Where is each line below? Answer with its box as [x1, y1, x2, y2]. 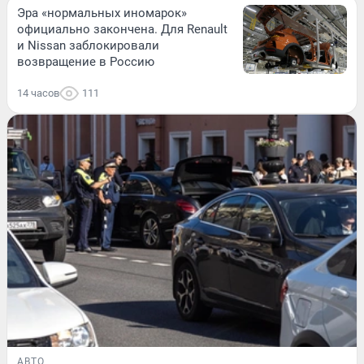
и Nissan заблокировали [17, 37, 159, 53]
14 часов [17, 86, 59, 99]
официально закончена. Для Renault [17, 21, 227, 37]
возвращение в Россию [17, 54, 154, 69]
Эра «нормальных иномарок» [17, 5, 187, 20]
